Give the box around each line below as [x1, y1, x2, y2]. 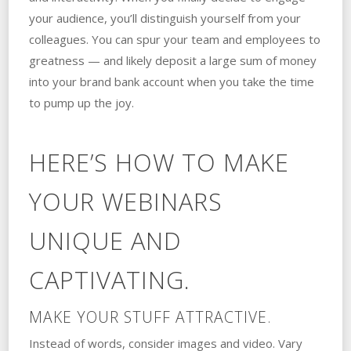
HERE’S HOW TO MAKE [28, 146, 289, 179]
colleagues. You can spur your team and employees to [28, 31, 320, 48]
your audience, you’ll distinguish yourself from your [28, 10, 301, 27]
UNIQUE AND [28, 224, 181, 258]
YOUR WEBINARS [28, 185, 223, 219]
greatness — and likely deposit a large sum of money [28, 52, 317, 69]
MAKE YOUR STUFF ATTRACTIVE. [28, 306, 272, 328]
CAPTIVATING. [28, 263, 190, 297]
